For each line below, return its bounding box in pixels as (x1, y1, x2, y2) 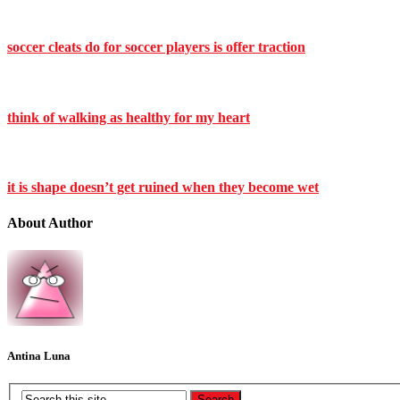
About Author (7, 214, 93, 230)
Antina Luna (7, 349, 71, 363)
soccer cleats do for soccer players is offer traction (7, 39, 305, 55)
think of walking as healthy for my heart (7, 109, 250, 125)
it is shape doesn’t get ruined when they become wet (7, 179, 319, 196)
